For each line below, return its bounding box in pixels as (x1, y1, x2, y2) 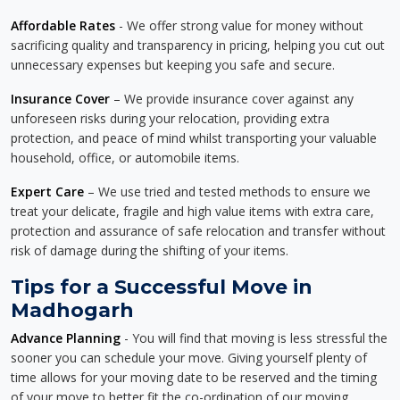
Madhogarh (11, 298, 134, 321)
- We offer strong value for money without (115, 17, 363, 34)
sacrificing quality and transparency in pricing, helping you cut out (11, 37, 385, 54)
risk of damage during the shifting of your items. (11, 242, 288, 259)
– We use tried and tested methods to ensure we (84, 183, 371, 200)
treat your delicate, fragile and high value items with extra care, (11, 203, 374, 220)
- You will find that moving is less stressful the (121, 329, 387, 346)
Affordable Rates (11, 17, 115, 34)
